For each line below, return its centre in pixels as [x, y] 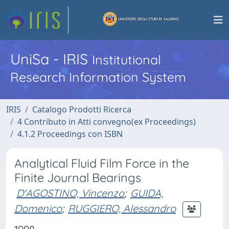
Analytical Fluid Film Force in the [102, 163]
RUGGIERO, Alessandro [122, 208]
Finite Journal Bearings [78, 178]
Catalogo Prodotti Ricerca [82, 109]
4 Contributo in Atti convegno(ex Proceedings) [107, 122]
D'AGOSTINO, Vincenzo [70, 193]
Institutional [127, 60]
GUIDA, [147, 193]
